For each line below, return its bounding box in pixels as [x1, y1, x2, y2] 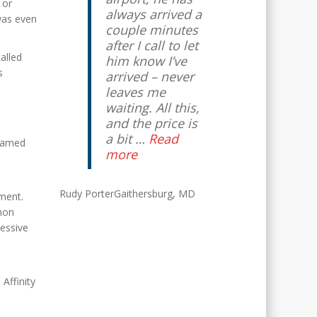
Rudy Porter [59, 187, 114, 200]
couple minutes [105, 21, 198, 38]
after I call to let [105, 37, 198, 54]
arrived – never [105, 68, 194, 85]
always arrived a [105, 6, 202, 23]
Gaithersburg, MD [113, 187, 195, 200]
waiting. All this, [105, 99, 200, 116]
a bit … [105, 130, 145, 147]
